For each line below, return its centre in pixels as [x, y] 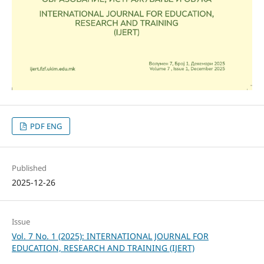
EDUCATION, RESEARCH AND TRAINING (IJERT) [103, 247]
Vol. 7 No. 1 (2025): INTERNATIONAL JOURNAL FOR [110, 236]
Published [29, 168]
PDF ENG [45, 126]
